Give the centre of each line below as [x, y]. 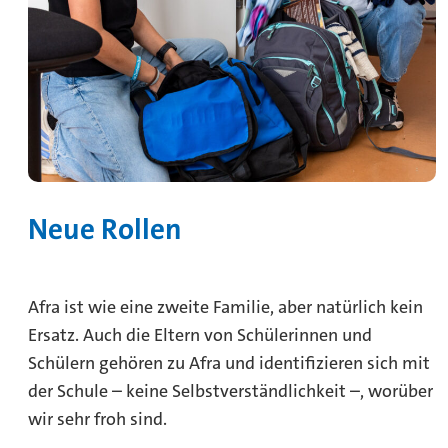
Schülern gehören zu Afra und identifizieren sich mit [229, 363]
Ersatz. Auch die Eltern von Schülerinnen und [200, 335]
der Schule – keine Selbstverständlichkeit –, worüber [230, 391]
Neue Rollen [105, 230]
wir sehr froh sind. [97, 419]
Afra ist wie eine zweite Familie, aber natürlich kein [225, 307]
